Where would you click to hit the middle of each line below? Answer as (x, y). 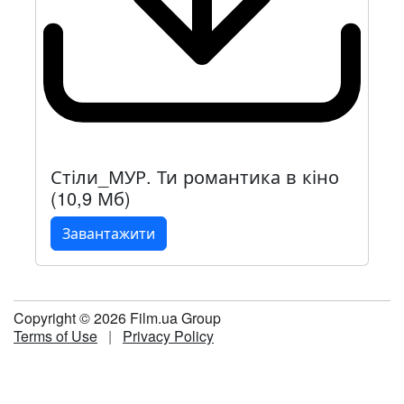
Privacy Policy (168, 336)
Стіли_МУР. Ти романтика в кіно (195, 177)
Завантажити (109, 234)
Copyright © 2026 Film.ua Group (117, 318)
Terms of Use (55, 336)
